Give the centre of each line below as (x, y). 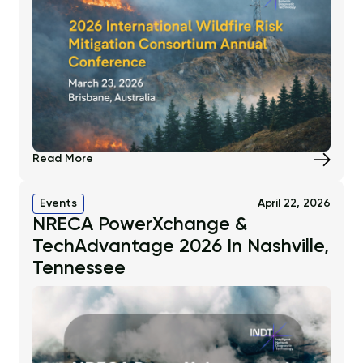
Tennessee (79, 269)
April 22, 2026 (294, 204)
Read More (63, 159)
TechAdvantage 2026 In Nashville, (181, 247)
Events (58, 204)
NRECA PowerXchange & (140, 225)
